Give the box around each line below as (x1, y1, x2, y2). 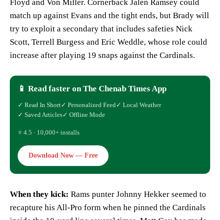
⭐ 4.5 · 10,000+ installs (18, 128, 80, 136)
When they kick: (10, 189, 69, 199)
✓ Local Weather (116, 101, 161, 109)
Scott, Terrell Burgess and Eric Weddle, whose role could (10, 37, 207, 47)
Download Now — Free (28, 151, 98, 159)
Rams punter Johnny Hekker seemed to (69, 189, 206, 199)
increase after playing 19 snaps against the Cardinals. (10, 50, 195, 60)
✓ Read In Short (18, 101, 61, 109)
